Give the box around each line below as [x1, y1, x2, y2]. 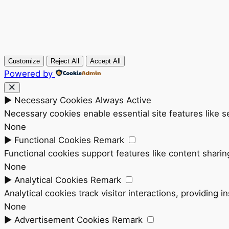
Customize [8, 57, 40, 65]
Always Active [95, 95, 151, 105]
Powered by [4, 68, 53, 79]
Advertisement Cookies [14, 214, 109, 225]
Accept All [90, 57, 121, 65]
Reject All [51, 57, 79, 65]
